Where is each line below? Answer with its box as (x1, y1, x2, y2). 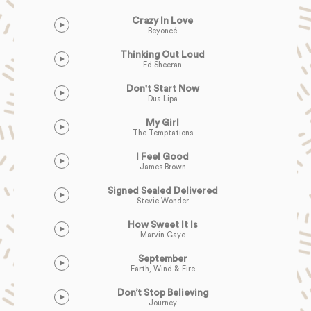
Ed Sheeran (143, 60, 182, 69)
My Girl (146, 117, 179, 128)
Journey (148, 299, 177, 307)
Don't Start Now (126, 83, 199, 94)
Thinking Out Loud (120, 49, 205, 60)
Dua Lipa (147, 94, 178, 103)
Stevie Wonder (136, 196, 189, 205)
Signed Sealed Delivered (107, 185, 218, 196)
